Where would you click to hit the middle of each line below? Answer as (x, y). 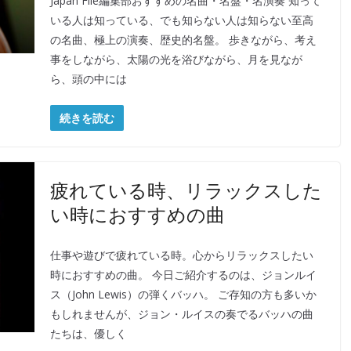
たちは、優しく (88, 333)
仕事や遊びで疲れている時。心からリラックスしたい (181, 255)
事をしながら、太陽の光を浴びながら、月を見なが (176, 59)
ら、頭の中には (88, 79)
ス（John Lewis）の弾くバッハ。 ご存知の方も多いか (183, 294)
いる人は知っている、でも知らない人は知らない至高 (181, 20)
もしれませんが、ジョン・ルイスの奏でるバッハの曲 (181, 314)
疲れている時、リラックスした (186, 190)
